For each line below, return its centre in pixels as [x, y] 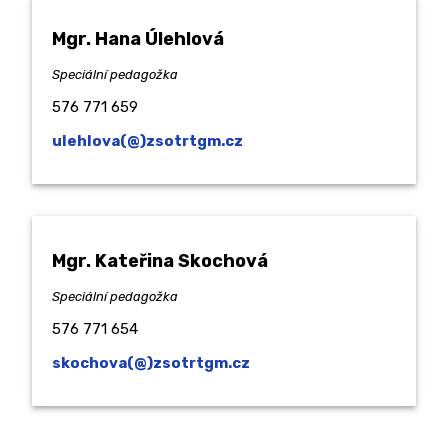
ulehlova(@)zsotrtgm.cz [147, 141]
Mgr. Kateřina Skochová [160, 261]
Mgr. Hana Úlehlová [138, 39]
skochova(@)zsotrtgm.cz [151, 363]
